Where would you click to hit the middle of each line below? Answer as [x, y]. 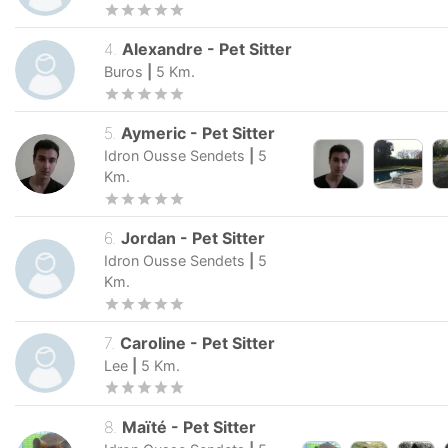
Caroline [153, 342]
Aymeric [154, 133]
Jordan [149, 238]
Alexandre [163, 49]
